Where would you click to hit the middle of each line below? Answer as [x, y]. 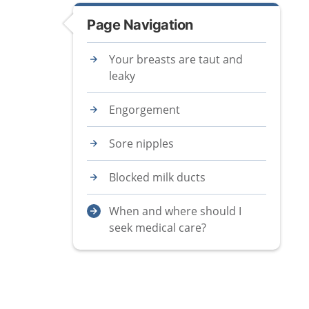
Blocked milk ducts [157, 177]
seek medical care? [158, 228]
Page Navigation [140, 25]
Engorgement [144, 110]
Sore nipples [141, 143]
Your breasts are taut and [176, 59]
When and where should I [175, 211]
